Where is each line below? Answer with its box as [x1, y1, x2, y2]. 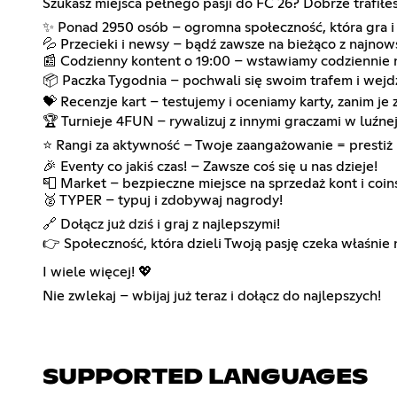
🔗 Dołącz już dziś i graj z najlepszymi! [43, 216, 280, 231]
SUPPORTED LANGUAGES [43, 366, 368, 388]
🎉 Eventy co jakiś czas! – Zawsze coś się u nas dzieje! [43, 159, 378, 174]
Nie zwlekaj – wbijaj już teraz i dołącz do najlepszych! [43, 288, 381, 303]
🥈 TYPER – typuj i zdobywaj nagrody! [43, 192, 283, 207]
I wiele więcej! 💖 [43, 264, 152, 279]
